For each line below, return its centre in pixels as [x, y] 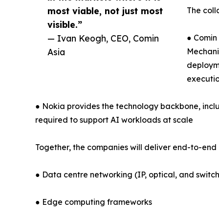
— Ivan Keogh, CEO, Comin [103, 38]
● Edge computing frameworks [94, 202]
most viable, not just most [105, 11]
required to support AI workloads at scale [114, 120]
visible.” [65, 25]
